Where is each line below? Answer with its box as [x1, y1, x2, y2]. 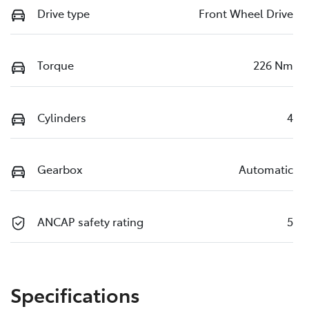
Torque [37, 57, 74, 73]
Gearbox [37, 161, 83, 177]
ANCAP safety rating [37, 213, 143, 229]
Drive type [37, 6, 90, 21]
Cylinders [37, 109, 86, 125]
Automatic [239, 161, 293, 177]
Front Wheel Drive [199, 6, 293, 21]
